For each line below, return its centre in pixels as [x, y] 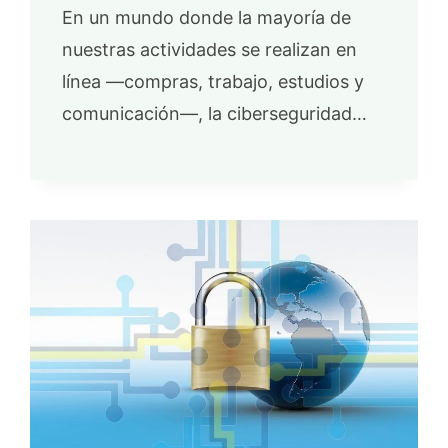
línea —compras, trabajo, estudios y [213, 81]
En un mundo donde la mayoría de [207, 17]
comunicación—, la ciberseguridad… [215, 113]
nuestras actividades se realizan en [210, 49]
